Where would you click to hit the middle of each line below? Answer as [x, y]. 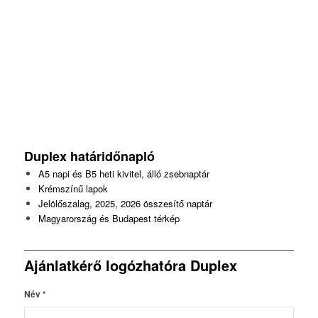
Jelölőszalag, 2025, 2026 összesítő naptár [125, 204]
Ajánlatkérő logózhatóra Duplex [130, 265]
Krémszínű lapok [73, 189]
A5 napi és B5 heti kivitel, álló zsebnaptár [124, 174]
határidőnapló [114, 157]
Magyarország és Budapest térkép [109, 219]
